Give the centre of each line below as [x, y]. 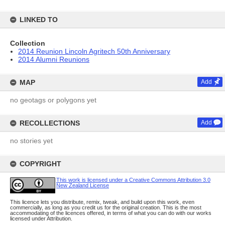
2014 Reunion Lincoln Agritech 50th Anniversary [94, 51]
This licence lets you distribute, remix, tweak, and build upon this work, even [102, 202]
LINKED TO [39, 20]
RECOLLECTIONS [50, 123]
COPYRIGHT [40, 164]
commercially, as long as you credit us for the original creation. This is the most [106, 207]
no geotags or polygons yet [53, 100]
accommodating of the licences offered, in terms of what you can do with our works [111, 213]
